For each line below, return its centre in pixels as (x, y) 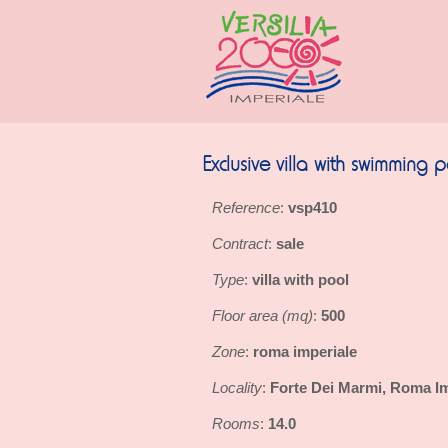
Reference (246, 207)
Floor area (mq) (262, 315)
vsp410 (312, 207)
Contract (240, 243)
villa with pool (300, 279)
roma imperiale (305, 351)
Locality (237, 387)
